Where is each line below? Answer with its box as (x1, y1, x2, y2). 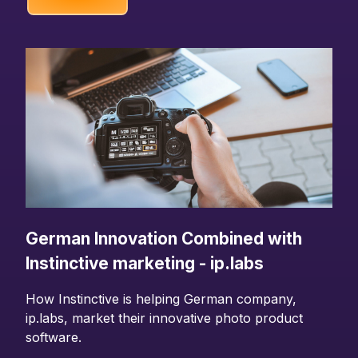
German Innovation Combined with (26, 228, 302, 249)
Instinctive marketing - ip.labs (26, 253, 264, 273)
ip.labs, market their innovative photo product (26, 310, 303, 327)
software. (26, 329, 82, 346)
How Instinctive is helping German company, (26, 291, 296, 308)
